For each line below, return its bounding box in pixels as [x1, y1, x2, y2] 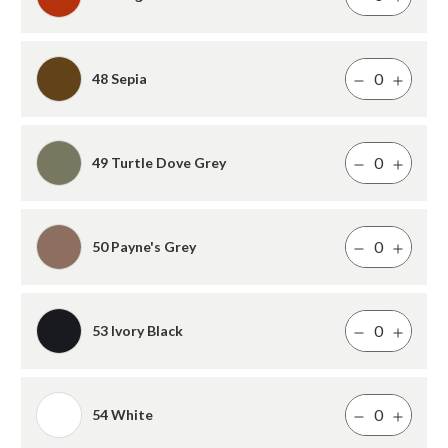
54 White [92, 405, 153, 423]
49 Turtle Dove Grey [92, 153, 226, 171]
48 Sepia [92, 69, 147, 87]
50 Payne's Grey [92, 237, 196, 255]
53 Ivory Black [92, 321, 183, 339]
